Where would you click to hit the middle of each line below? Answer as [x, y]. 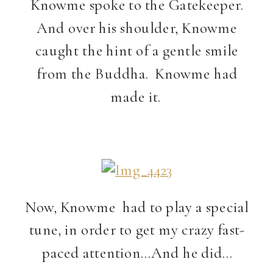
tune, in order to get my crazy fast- [137, 229]
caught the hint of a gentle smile [137, 50]
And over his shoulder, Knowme [137, 27]
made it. [137, 96]
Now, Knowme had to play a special [137, 207]
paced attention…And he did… [137, 252]
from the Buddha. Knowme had [137, 73]
